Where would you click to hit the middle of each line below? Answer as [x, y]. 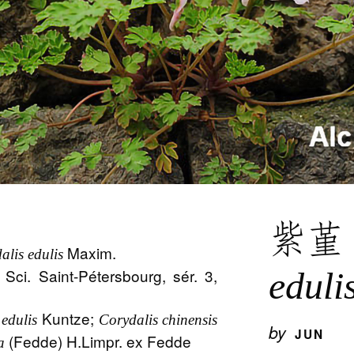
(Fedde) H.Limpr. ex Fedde [98, 341]
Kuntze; [68, 318]
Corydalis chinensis [158, 320]
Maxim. [90, 253]
